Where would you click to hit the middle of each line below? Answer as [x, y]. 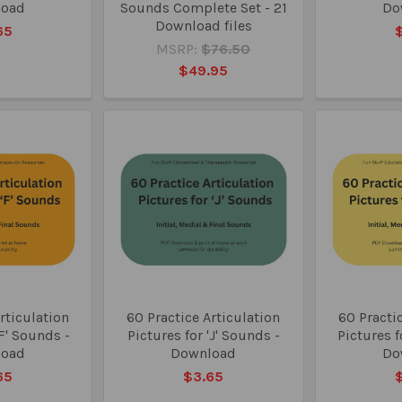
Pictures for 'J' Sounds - [203, 335]
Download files [203, 25]
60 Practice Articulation [204, 317]
